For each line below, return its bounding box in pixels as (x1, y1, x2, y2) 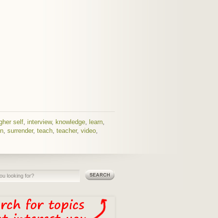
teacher (56, 127, 77, 134)
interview (27, 118, 52, 126)
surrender (7, 127, 33, 134)
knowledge (55, 118, 85, 126)
